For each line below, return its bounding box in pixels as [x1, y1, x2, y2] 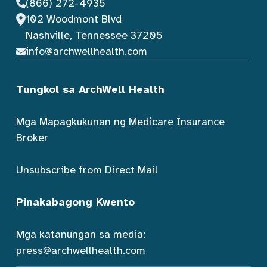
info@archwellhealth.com [25, 44, 147, 58]
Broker [16, 131, 48, 144]
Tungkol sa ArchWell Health [16, 82, 164, 96]
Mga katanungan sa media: [16, 227, 145, 241]
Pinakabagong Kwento [16, 195, 135, 209]
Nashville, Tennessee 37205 [25, 28, 163, 42]
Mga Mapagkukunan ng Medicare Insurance [16, 114, 225, 128]
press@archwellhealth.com [16, 243, 145, 257]
